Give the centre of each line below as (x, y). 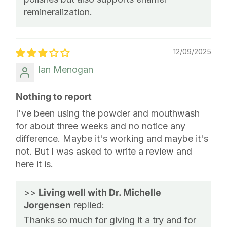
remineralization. (58, 12)
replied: (88, 205)
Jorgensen (47, 205)
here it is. (34, 164)
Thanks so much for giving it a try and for (110, 220)
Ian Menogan (66, 69)
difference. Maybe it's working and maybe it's (112, 138)
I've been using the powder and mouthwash (108, 113)
